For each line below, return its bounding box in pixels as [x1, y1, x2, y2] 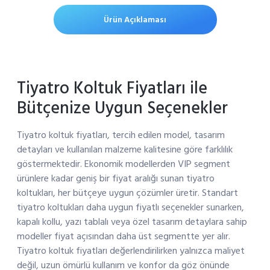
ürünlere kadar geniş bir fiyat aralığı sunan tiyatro [16, 171, 215, 187]
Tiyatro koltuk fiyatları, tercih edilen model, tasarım [16, 127, 225, 143]
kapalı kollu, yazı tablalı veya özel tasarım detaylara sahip [16, 214, 247, 230]
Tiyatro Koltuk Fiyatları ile [16, 75, 207, 102]
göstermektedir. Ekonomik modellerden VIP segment [16, 156, 230, 172]
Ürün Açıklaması [104, 13, 166, 27]
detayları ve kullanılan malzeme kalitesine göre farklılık [16, 142, 233, 158]
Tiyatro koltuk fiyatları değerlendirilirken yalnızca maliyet [16, 243, 245, 259]
